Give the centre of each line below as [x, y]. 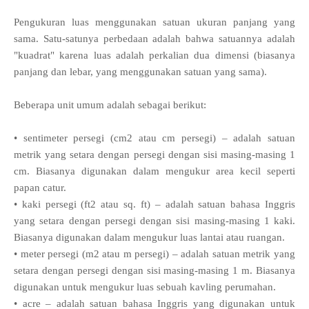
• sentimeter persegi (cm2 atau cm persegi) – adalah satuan [154, 138]
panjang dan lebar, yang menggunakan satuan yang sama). [140, 72]
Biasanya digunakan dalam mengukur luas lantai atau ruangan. [149, 238]
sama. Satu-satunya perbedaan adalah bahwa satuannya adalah [154, 39]
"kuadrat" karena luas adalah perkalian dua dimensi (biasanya [154, 56]
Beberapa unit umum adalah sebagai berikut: [110, 105]
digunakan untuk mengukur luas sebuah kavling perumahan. [145, 287]
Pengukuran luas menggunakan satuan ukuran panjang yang [154, 22]
